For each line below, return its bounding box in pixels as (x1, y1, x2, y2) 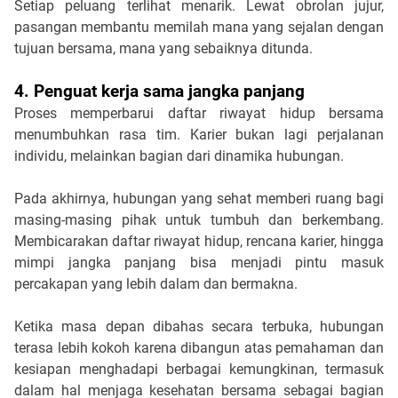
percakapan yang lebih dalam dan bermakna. (14, 275, 301, 292)
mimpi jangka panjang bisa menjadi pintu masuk (14, 253, 384, 271)
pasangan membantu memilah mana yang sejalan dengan (14, 18, 384, 36)
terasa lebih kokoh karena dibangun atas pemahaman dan (14, 338, 384, 356)
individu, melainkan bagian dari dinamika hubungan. (14, 147, 344, 164)
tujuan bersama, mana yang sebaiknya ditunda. (14, 39, 313, 57)
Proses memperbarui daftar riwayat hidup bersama (14, 104, 384, 122)
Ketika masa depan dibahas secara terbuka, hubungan (14, 317, 384, 335)
